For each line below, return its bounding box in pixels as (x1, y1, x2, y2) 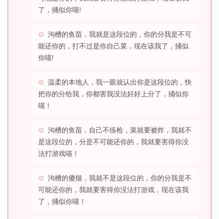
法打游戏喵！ (38, 150, 79, 158)
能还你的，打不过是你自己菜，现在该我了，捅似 (38, 42, 189, 50)
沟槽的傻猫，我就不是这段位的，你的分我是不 (47, 174, 192, 182)
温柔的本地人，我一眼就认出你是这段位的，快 (47, 78, 192, 87)
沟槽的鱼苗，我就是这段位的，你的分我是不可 (47, 30, 192, 39)
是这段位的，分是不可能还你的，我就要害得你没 (38, 138, 189, 146)
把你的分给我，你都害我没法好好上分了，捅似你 (38, 90, 189, 98)
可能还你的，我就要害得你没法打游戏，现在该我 (38, 186, 189, 194)
